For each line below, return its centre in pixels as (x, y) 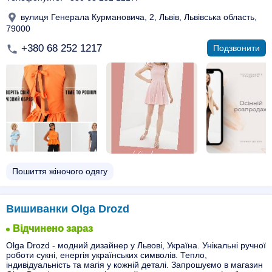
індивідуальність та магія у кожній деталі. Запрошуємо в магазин (134, 265)
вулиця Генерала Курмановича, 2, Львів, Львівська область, (138, 17)
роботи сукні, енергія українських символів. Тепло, (107, 255)
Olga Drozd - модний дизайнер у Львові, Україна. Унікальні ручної (136, 245)
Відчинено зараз (53, 229)
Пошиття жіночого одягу (60, 171)
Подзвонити (236, 48)
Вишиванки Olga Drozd (68, 209)
